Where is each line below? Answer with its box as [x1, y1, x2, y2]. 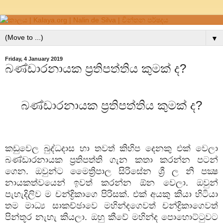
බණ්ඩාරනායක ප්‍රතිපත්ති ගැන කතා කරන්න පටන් [5, 154, 218, 165]
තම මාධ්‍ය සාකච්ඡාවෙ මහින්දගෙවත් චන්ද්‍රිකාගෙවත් [5, 200, 218, 211]
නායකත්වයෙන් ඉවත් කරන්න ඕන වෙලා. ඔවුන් [5, 177, 218, 188]
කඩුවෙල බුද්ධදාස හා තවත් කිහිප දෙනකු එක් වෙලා [5, 143, 218, 153]
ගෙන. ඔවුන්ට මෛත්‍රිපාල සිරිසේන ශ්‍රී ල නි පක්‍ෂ [5, 166, 218, 176]
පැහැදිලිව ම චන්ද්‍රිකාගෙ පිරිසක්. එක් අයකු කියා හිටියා [5, 189, 218, 199]
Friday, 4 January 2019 [5, 56, 63, 62]
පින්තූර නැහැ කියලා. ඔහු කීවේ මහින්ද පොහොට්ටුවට [5, 212, 218, 222]
